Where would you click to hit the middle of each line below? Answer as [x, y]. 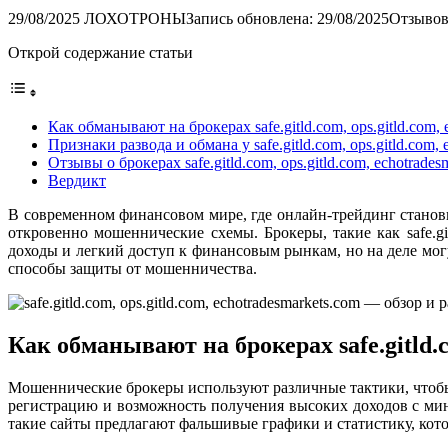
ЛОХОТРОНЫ [135, 18]
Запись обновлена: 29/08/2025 [287, 18]
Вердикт [77, 180]
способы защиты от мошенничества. [132, 268]
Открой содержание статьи [100, 52]
